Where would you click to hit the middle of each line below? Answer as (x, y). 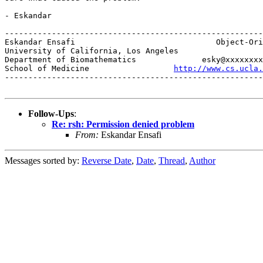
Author (202, 160)
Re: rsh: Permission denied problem (123, 124)
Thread (172, 160)
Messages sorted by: (43, 160)
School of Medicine (89, 68)
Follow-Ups (51, 113)
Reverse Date (107, 160)
